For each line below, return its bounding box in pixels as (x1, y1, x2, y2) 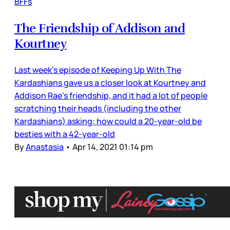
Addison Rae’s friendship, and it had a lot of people (14, 89, 207, 101)
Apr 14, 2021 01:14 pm (72, 141, 153, 152)
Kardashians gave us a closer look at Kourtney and (14, 76, 206, 88)
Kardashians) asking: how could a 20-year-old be (14, 115, 202, 127)
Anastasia (26, 141, 64, 152)
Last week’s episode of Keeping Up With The (14, 64, 181, 75)
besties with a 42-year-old (14, 128, 115, 140)
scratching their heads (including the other (14, 102, 181, 114)
